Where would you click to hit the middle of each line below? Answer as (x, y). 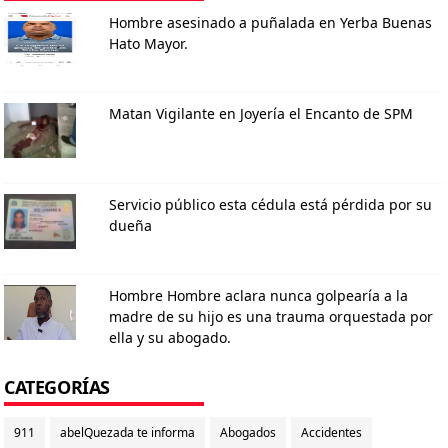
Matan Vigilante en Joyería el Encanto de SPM (261, 113)
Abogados (248, 432)
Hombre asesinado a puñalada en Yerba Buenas (270, 22)
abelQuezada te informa (127, 432)
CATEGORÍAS (57, 386)
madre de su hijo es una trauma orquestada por (271, 316)
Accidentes (331, 432)
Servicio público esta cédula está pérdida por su (270, 204)
